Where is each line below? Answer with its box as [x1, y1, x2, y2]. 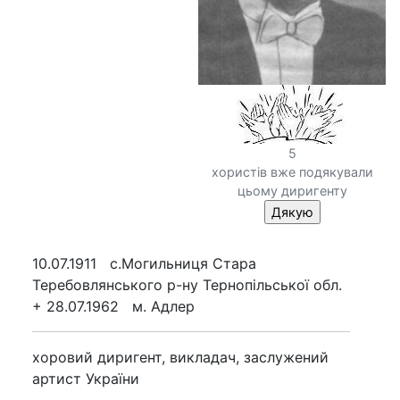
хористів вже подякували [211, 163, 373, 179]
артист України [32, 369, 139, 387]
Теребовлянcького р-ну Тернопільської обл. [32, 275, 342, 294]
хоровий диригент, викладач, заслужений [32, 347, 329, 366]
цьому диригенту [237, 182, 347, 198]
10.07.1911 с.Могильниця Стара [32, 254, 256, 272]
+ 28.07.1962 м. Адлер [32, 296, 195, 315]
